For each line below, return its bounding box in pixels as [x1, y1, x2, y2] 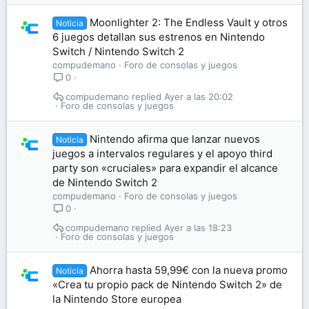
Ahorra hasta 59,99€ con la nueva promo [90, 263, 288, 277]
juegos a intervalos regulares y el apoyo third [52, 147, 272, 160]
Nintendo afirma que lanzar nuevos [90, 132, 261, 146]
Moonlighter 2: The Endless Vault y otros [90, 16, 288, 29]
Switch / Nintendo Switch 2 [52, 45, 184, 58]
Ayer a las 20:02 [163, 91, 233, 103]
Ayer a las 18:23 [163, 222, 232, 234]
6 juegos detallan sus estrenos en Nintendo [52, 30, 265, 43]
